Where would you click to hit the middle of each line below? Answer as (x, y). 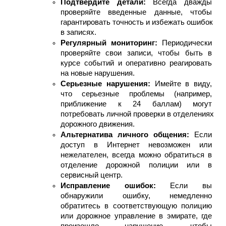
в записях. (78, 32)
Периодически (187, 43)
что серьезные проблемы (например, (136, 94)
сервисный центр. (92, 175)
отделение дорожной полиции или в (136, 165)
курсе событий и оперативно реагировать (136, 63)
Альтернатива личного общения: (127, 134)
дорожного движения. (98, 124)
